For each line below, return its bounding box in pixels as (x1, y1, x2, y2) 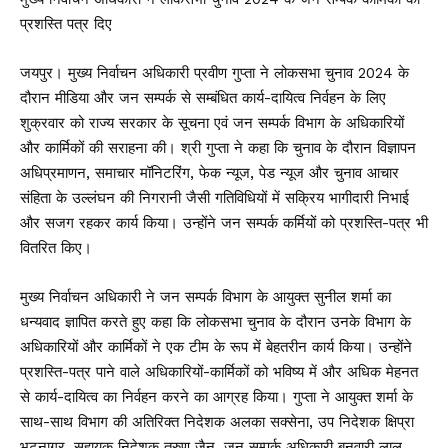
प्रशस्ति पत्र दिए (20, 15, 112, 33)
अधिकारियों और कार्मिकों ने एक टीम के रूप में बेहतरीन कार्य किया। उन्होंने (20, 338, 412, 356)
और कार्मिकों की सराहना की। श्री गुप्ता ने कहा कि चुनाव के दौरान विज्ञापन (20, 139, 416, 157)
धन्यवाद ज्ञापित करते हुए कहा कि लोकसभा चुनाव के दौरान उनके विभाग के (20, 313, 411, 331)
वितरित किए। (20, 239, 92, 257)
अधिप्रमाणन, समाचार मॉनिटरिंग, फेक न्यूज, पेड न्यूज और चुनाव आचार (20, 164, 399, 182)
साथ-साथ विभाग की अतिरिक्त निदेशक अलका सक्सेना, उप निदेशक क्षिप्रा (20, 413, 414, 431)
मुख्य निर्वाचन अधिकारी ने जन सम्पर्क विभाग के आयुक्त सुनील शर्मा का (20, 288, 391, 306)
